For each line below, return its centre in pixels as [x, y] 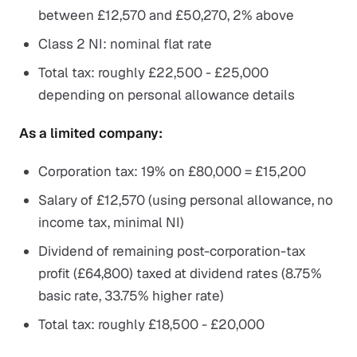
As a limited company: [91, 133]
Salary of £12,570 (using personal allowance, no [186, 200]
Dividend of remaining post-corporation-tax [172, 251]
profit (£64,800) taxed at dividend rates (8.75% [180, 273]
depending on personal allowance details [167, 95]
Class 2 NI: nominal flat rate [125, 44]
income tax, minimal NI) [111, 222]
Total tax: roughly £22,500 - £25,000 [153, 73]
